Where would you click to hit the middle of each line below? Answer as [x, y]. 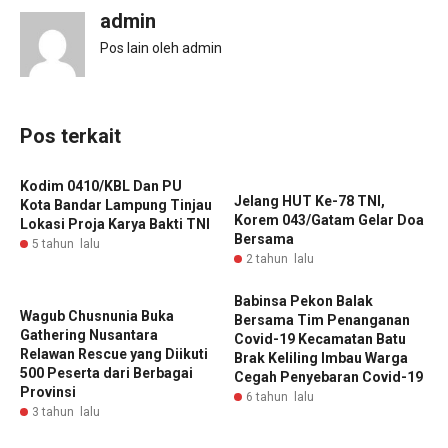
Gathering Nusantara [89, 335]
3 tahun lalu [66, 412]
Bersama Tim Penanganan [322, 320]
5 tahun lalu [66, 244]
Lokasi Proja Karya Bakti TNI [115, 224]
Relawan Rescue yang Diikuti [114, 354]
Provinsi [48, 392]
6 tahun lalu [280, 397]
